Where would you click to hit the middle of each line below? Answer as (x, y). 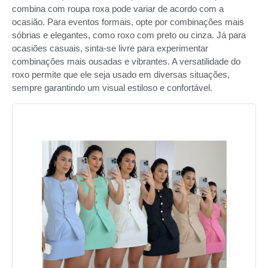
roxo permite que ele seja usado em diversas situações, (121, 75)
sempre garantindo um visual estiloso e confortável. (112, 88)
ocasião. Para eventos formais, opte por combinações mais (128, 22)
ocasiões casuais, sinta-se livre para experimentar (110, 48)
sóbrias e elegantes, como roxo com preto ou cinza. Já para (129, 35)
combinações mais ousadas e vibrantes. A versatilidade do (126, 62)
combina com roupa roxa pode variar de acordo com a (118, 9)
